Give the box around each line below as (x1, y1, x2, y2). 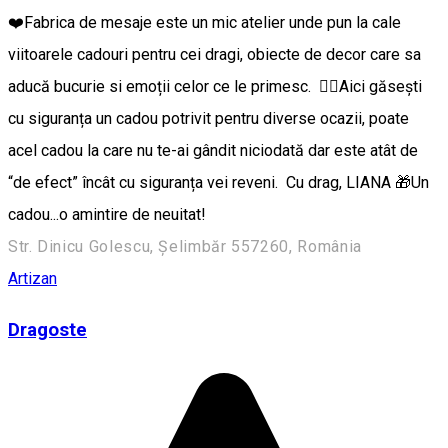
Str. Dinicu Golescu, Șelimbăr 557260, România (8, 237, 362, 257)
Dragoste (8, 318, 87, 341)
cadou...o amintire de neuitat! (8, 205, 210, 225)
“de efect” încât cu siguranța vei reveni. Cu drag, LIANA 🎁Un (8, 173, 429, 193)
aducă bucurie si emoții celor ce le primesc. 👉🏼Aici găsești (8, 77, 422, 97)
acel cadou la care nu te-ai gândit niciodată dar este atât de (8, 141, 418, 161)
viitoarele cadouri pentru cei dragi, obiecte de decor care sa (8, 45, 421, 65)
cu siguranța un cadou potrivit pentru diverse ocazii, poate (8, 109, 409, 129)
